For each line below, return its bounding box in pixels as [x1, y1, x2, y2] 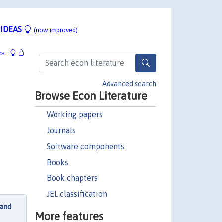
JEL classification [46, 189, 107, 198]
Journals [46, 125, 76, 135]
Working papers [46, 110, 103, 119]
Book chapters [46, 173, 98, 182]
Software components [46, 141, 124, 151]
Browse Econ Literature [34, 89, 147, 102]
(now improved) [34, 26, 78, 34]
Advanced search [102, 79, 156, 88]
